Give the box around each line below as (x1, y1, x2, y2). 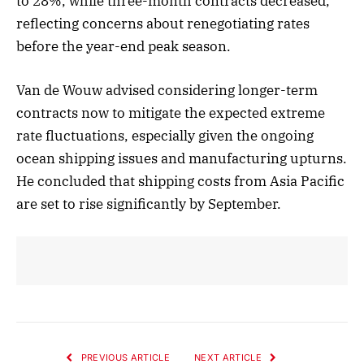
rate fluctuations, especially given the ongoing (16, 126, 314, 145)
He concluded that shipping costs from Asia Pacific (16, 171, 344, 190)
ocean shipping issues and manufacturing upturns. (16, 149, 347, 167)
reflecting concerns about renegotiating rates (16, 14, 310, 32)
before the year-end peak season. (16, 37, 231, 55)
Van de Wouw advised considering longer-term (16, 80, 318, 99)
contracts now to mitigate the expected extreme (16, 103, 325, 122)
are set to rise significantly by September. (16, 194, 281, 213)
